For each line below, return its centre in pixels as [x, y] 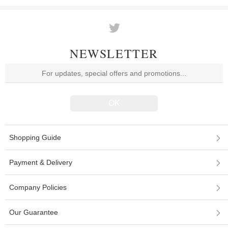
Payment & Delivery [41, 162]
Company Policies [38, 187]
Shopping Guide [35, 137]
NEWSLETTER [114, 54]
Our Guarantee [34, 212]
